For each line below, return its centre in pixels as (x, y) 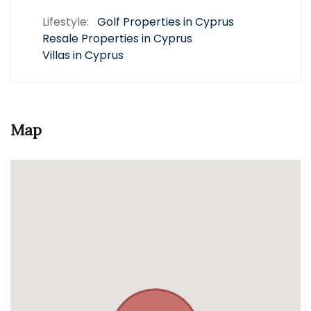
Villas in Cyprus (83, 55)
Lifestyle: (66, 22)
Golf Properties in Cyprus (166, 22)
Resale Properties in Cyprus (117, 39)
